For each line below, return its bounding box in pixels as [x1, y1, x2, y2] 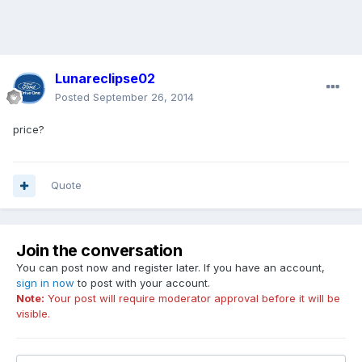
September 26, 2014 [93, 90, 194, 104]
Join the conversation [16, 241, 183, 261]
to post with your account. [74, 276, 210, 290]
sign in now [16, 276, 74, 290]
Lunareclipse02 [55, 70, 155, 87]
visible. [16, 307, 50, 321]
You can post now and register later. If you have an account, [16, 261, 325, 275]
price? [13, 123, 44, 137]
